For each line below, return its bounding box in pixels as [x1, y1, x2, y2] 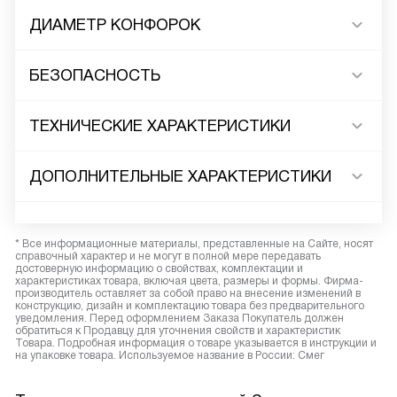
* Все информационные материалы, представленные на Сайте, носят [15, 237, 373, 250]
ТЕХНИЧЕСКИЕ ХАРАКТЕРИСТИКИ [29, 117, 291, 135]
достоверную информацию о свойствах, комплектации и [15, 262, 303, 275]
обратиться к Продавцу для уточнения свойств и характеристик [15, 324, 340, 337]
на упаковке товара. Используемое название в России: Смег [15, 349, 324, 362]
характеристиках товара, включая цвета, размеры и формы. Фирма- [15, 275, 363, 287]
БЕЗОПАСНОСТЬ [29, 66, 160, 84]
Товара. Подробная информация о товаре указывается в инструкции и [15, 337, 377, 349]
